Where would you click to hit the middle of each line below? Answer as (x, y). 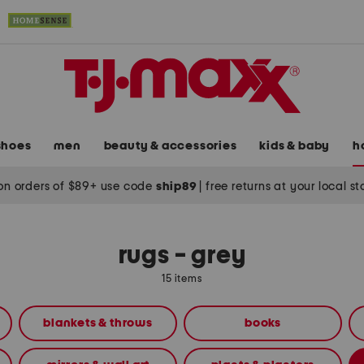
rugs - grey (182, 256)
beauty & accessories (170, 146)
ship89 (178, 186)
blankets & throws (98, 323)
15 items (182, 279)
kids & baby (295, 146)
